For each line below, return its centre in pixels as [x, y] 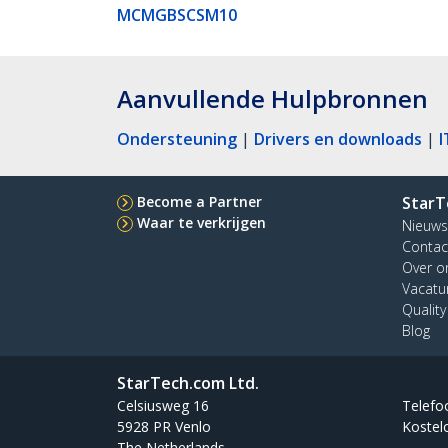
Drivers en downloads [338, 138]
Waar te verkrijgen [201, 222]
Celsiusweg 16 [163, 405]
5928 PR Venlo [164, 426]
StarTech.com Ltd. [188, 382]
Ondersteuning [177, 138]
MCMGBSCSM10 [177, 14]
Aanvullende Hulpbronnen [272, 98]
